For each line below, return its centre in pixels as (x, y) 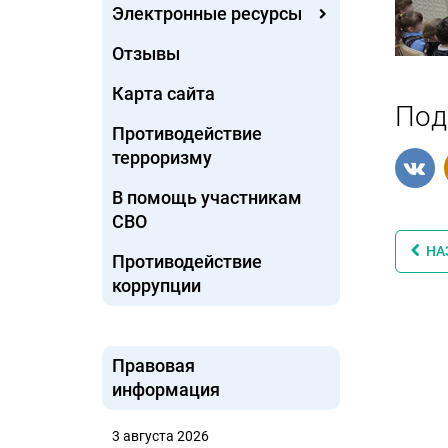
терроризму (162, 157)
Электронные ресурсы (207, 13)
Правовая (153, 365)
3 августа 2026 (160, 436)
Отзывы (146, 53)
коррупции (156, 285)
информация (166, 389)
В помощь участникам (207, 197)
